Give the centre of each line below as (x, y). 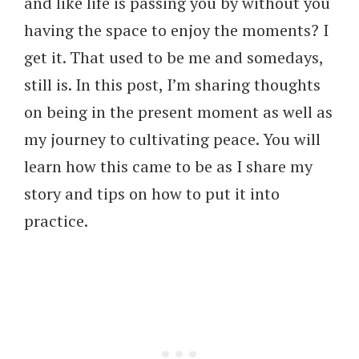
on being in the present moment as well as (178, 111)
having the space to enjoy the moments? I (176, 30)
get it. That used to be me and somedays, (173, 57)
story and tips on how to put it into (152, 193)
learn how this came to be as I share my (168, 166)
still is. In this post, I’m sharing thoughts (172, 84)
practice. (56, 220)
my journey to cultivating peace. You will (172, 139)
